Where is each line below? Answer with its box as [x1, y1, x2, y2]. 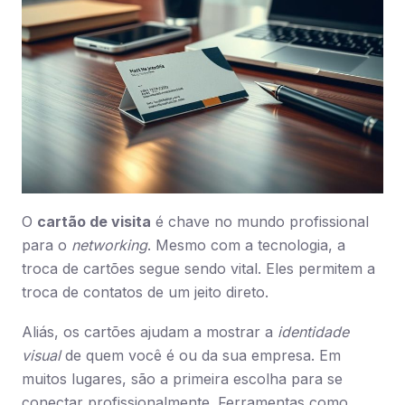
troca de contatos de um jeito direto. [22, 283, 268, 301]
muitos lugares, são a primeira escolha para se [22, 370, 343, 388]
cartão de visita [37, 212, 151, 231]
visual [22, 346, 61, 364]
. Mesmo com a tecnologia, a [147, 236, 345, 254]
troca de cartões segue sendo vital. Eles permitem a [22, 259, 375, 278]
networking [71, 236, 147, 254]
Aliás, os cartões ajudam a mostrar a [22, 323, 278, 341]
